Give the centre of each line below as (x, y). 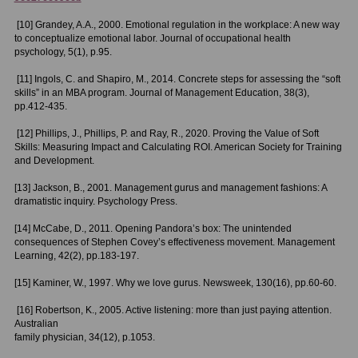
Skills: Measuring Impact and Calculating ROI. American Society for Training (178, 147)
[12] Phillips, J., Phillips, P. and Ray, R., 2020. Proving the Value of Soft (167, 133)
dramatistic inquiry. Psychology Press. (95, 201)
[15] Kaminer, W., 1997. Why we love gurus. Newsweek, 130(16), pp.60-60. (175, 282)
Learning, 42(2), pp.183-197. (76, 255)
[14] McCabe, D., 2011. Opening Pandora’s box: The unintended (153, 228)
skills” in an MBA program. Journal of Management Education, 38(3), (161, 92)
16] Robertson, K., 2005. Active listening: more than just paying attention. (175, 310)
